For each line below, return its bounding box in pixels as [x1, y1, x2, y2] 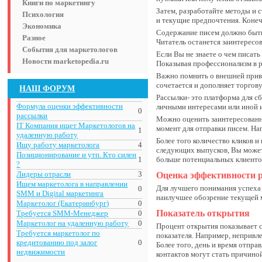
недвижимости [16, 247, 65, 256]
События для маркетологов [22, 45, 118, 54]
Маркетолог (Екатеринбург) [16, 199, 109, 208]
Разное [22, 33, 46, 42]
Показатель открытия [156, 208, 250, 218]
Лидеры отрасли [16, 170, 71, 178]
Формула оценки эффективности [16, 102, 123, 111]
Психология [22, 10, 64, 19]
